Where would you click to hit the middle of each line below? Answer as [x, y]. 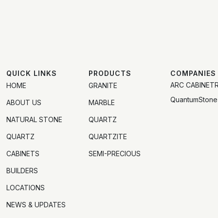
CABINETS [23, 154]
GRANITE [103, 86]
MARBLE [101, 103]
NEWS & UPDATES [36, 205]
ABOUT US [24, 103]
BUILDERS [22, 171]
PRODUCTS [110, 73]
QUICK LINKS [32, 73]
